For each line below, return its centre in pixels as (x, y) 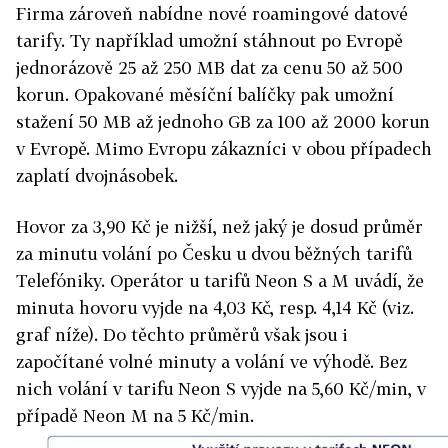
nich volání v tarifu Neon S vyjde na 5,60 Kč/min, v (221, 388)
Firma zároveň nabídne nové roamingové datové (212, 13)
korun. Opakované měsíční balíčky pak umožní (205, 94)
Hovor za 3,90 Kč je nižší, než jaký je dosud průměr (219, 226)
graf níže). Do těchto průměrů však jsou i (182, 334)
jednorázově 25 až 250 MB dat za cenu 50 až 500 (209, 67)
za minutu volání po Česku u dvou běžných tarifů (214, 253)
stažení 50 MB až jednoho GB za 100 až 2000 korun (223, 121)
